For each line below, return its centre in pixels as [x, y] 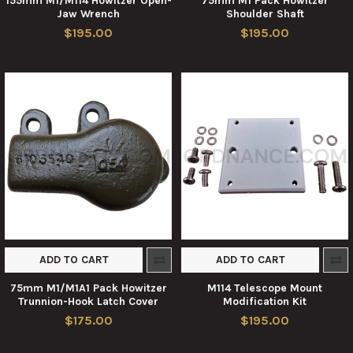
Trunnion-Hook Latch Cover [88, 301]
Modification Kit [265, 301]
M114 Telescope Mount [265, 288]
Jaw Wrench [88, 13]
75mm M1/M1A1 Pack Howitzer [88, 288]
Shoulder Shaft [265, 13]
